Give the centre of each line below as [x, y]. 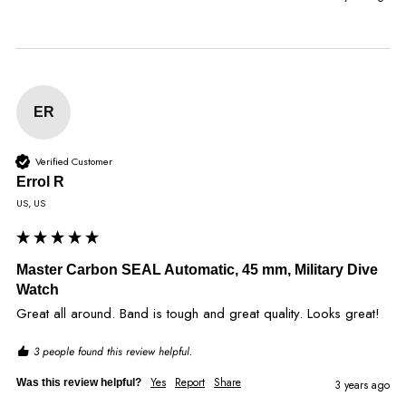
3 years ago [362, 386]
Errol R [40, 182]
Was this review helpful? [79, 383]
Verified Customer [74, 161]
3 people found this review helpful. [113, 352]
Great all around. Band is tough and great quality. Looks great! [198, 314]
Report [190, 383]
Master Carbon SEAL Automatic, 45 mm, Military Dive [197, 270]
